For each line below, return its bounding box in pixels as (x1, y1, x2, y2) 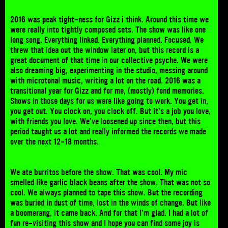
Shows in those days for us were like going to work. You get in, (10, 95, 208, 106)
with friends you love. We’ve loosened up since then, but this (10, 115, 201, 127)
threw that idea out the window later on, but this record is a (10, 44, 199, 55)
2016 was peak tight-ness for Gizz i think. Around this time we (10, 13, 209, 25)
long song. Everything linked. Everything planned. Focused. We (10, 34, 204, 45)
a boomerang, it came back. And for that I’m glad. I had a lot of (10, 207, 208, 218)
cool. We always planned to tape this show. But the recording (10, 186, 203, 198)
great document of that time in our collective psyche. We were (10, 54, 208, 66)
